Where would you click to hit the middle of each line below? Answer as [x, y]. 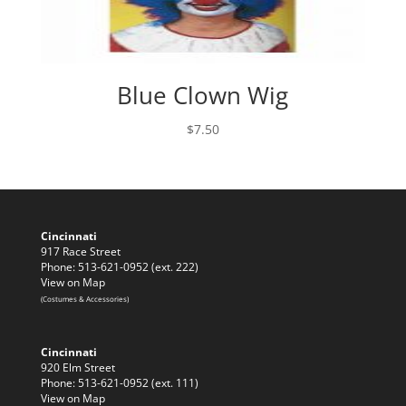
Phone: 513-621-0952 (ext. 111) [119, 382]
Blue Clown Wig [203, 96]
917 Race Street [80, 251]
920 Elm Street [77, 367]
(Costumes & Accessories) [84, 299]
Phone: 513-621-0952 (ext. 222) [119, 267]
